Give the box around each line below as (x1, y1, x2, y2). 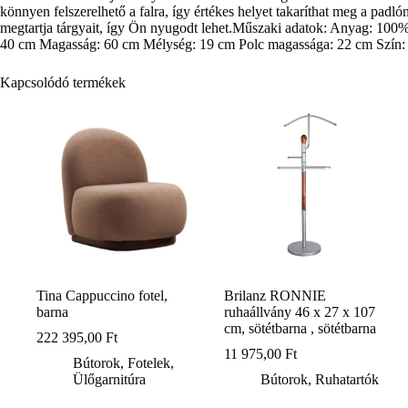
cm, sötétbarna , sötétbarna (224, 321, 377, 337)
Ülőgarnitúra (73, 372, 146, 388)
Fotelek (127, 355, 170, 372)
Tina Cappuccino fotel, (36, 288, 168, 304)
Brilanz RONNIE (224, 288, 327, 304)
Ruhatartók (315, 372, 380, 388)
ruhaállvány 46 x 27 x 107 (224, 304, 376, 321)
